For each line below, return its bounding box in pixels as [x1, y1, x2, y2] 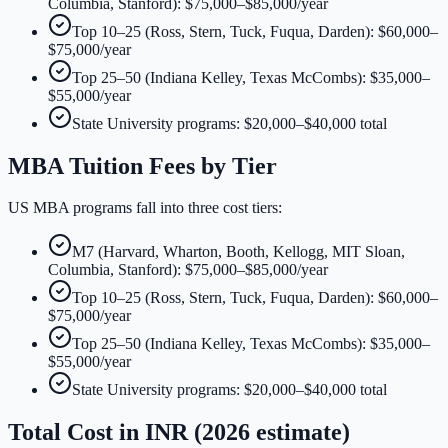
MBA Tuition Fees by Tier [8, 152, 277, 179]
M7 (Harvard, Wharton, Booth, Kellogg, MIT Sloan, [72, 243, 405, 261]
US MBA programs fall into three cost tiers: [8, 199, 282, 217]
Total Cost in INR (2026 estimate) [8, 419, 350, 446]
